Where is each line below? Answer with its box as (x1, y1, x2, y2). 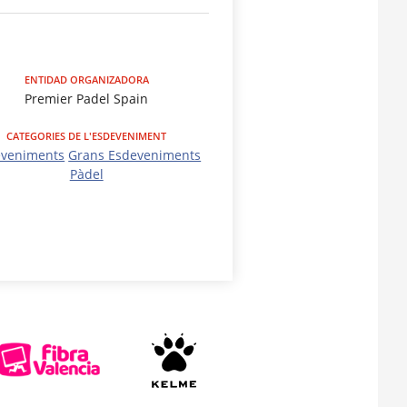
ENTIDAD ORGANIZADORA (24, 72, 149, 86)
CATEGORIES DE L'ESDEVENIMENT (6, 128, 167, 143)
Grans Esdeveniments (68, 145, 202, 164)
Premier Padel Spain (25, 89, 149, 107)
